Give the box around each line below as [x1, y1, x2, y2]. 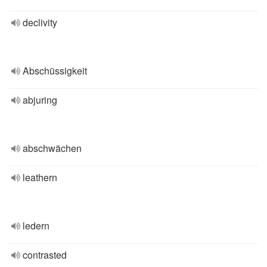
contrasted [23, 248, 67, 262]
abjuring [23, 93, 57, 107]
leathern [23, 170, 57, 184]
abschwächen [23, 141, 82, 155]
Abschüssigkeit [23, 64, 87, 77]
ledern [23, 219, 49, 232]
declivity [23, 15, 57, 29]
